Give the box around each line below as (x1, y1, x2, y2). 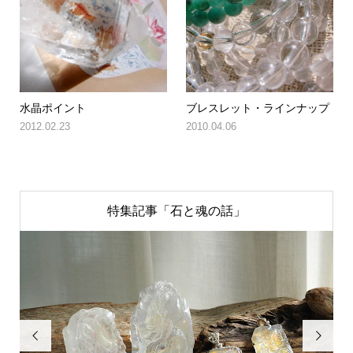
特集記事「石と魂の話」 (107, 203, 246, 217)
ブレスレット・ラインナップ (186, 101, 330, 114)
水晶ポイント (19, 101, 86, 114)
